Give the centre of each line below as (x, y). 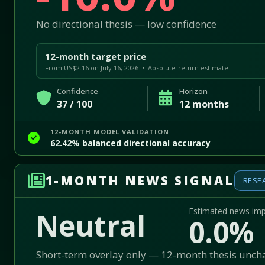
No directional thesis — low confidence (126, 24)
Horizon (194, 91)
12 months (204, 104)
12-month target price (96, 56)
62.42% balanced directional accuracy (130, 143)
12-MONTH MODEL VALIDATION (110, 131)
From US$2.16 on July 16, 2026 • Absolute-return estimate (137, 67)
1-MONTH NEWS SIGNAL (140, 180)
